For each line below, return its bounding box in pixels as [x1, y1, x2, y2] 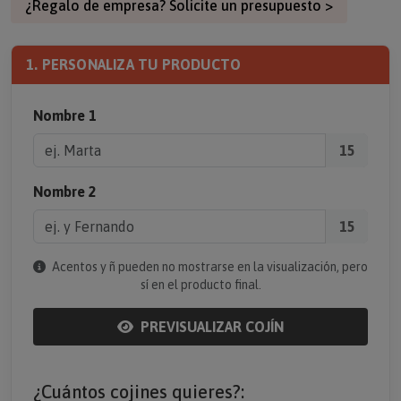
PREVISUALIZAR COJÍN [137, 319, 284, 335]
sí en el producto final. [140, 277, 261, 292]
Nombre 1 [33, 107, 97, 124]
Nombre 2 [33, 183, 97, 200]
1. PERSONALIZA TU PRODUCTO [26, 56, 242, 73]
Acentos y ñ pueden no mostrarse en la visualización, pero [49, 260, 368, 274]
